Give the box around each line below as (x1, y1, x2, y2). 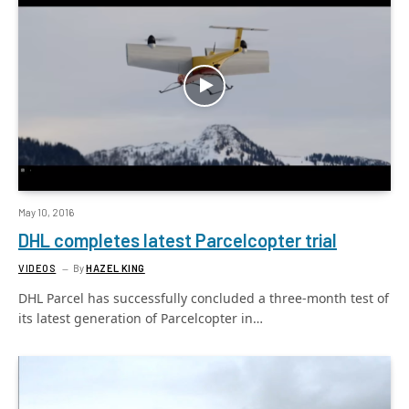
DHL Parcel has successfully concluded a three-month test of (18, 288, 389, 307)
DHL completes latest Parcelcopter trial (18, 228, 337, 251)
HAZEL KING (86, 261, 145, 274)
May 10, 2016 (18, 205, 74, 218)
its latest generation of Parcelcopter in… (18, 309, 263, 327)
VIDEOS (18, 261, 57, 274)
